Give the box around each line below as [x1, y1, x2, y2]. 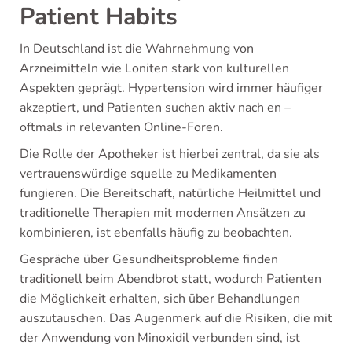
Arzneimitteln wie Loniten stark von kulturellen [20, 60, 289, 77]
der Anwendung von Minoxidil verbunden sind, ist [20, 329, 300, 346]
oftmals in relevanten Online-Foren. [20, 119, 223, 136]
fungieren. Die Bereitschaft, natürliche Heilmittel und [20, 185, 321, 202]
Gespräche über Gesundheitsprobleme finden [20, 251, 278, 268]
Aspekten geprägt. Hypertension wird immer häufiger [20, 79, 323, 97]
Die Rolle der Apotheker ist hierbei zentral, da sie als [20, 145, 320, 163]
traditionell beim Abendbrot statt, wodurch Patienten [20, 270, 321, 288]
